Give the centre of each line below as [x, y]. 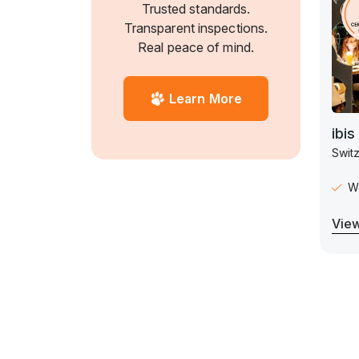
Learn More [206, 99]
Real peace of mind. [196, 48]
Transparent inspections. [196, 28]
